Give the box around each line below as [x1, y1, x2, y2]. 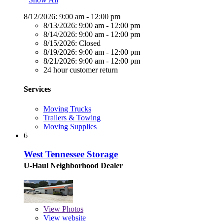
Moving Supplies [43, 122, 97, 131]
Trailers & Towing [43, 113, 101, 122]
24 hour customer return [43, 66, 118, 74]
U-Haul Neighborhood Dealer [24, 161, 123, 170]
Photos [60, 205, 83, 214]
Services [24, 85, 51, 94]
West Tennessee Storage [24, 149, 118, 160]
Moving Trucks [43, 104, 91, 113]
